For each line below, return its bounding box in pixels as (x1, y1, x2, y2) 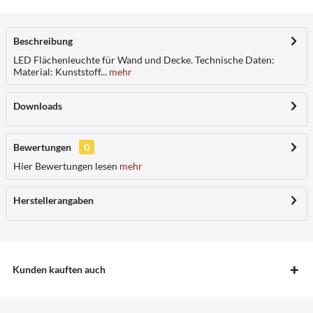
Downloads (13, 100, 62, 112)
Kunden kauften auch (13, 263, 105, 275)
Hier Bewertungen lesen (13, 160, 117, 172)
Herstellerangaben (13, 194, 94, 206)
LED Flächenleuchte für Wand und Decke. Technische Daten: (13, 54, 275, 66)
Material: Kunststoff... (13, 66, 107, 78)
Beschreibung (13, 35, 73, 47)
